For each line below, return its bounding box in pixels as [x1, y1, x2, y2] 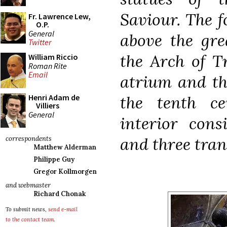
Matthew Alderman [33, 143, 96, 152]
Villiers [36, 100, 59, 110]
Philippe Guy [33, 155, 74, 164]
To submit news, [6, 206, 48, 213]
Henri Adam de [28, 92, 80, 102]
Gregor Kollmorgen [33, 167, 97, 176]
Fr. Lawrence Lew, [28, 11, 91, 21]
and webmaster [6, 181, 51, 190]
